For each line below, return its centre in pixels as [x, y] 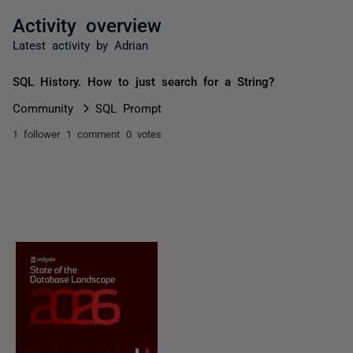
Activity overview [87, 24]
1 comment [93, 134]
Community [43, 108]
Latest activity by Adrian [80, 45]
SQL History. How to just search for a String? [143, 81]
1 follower [36, 134]
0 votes [144, 134]
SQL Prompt [128, 108]
